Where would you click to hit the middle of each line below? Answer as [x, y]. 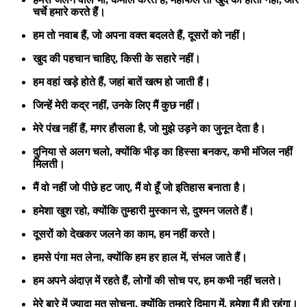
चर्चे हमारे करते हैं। [69, 12]
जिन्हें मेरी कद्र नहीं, [71, 105]
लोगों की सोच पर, [167, 280]
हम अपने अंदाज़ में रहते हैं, [82, 280]
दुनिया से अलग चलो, [73, 151]
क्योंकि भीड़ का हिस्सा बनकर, [172, 151]
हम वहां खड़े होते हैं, [70, 82]
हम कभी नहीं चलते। [243, 280]
